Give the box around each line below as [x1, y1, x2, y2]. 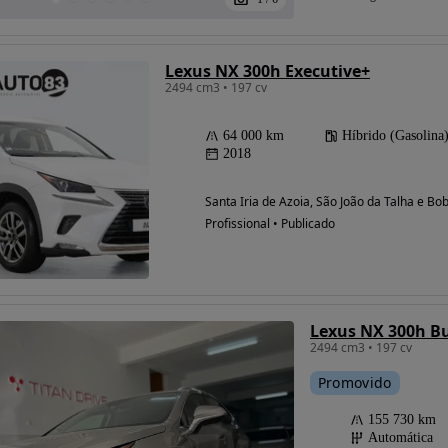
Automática [367, 430, 433, 446]
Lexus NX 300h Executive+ [165, 60, 370, 83]
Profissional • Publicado [205, 215, 335, 233]
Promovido [317, 373, 392, 393]
